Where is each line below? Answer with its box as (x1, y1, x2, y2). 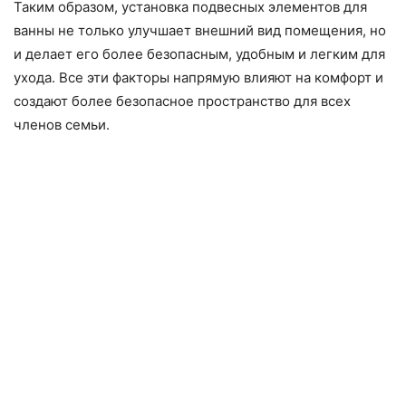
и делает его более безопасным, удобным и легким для (14, 44, 385, 63)
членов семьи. (14, 115, 110, 133)
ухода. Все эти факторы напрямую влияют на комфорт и (14, 68, 383, 86)
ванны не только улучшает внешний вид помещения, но (14, 21, 386, 39)
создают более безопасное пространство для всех (14, 92, 351, 110)
